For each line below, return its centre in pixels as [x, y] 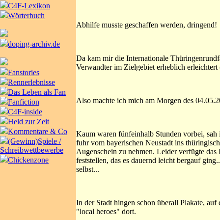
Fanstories [24, 72]
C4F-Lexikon [29, 6]
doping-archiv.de [34, 44]
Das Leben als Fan [37, 92]
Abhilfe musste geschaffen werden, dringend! [147, 25]
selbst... [88, 169]
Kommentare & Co [38, 131]
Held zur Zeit [28, 122]
